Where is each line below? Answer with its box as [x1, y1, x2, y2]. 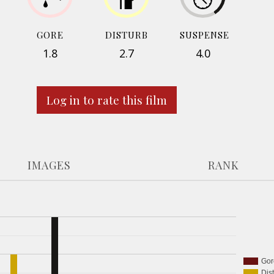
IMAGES [28, 158, 71, 173]
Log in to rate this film [46, 92, 167, 108]
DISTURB [105, 28, 148, 41]
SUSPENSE [180, 28, 229, 41]
